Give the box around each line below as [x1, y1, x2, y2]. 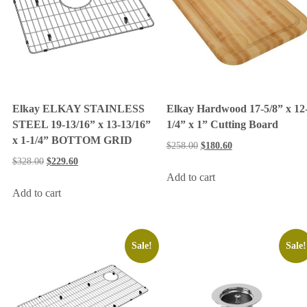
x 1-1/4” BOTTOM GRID [12, 134, 132, 147]
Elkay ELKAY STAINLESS [12, 103, 145, 115]
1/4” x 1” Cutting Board [166, 119, 278, 131]
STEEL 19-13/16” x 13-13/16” [12, 119, 151, 131]
